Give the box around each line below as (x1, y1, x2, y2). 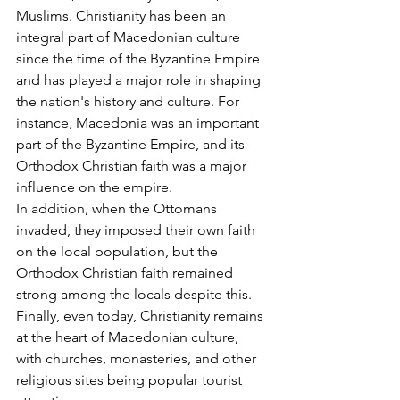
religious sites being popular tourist (16, 371, 246, 388)
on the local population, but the (16, 242, 221, 260)
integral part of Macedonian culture (16, 28, 244, 46)
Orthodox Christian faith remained (16, 263, 237, 281)
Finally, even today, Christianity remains (16, 306, 267, 324)
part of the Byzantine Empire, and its (16, 135, 248, 153)
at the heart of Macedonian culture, (16, 328, 242, 346)
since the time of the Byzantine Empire (16, 49, 263, 67)
